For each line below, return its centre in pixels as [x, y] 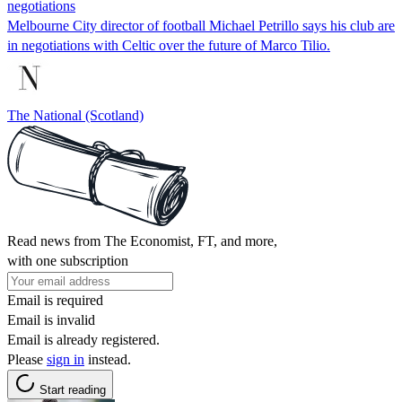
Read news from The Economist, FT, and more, [142, 240]
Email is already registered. [83, 339]
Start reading [73, 389]
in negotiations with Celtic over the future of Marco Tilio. [169, 45]
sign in [66, 359]
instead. [108, 359]
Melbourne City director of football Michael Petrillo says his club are [201, 25]
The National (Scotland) [75, 115]
